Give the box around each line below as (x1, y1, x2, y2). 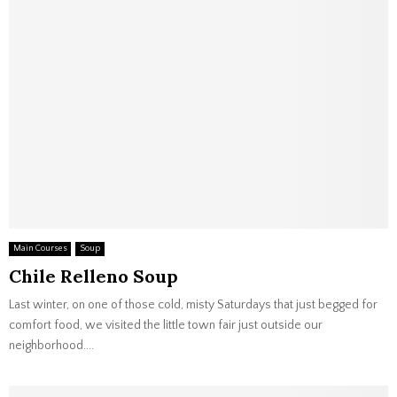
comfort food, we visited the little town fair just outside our (9, 318, 323, 332)
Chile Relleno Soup (9, 265, 178, 287)
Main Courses (13, 244, 66, 253)
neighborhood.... (9, 339, 94, 353)
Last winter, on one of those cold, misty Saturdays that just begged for (9, 298, 378, 312)
